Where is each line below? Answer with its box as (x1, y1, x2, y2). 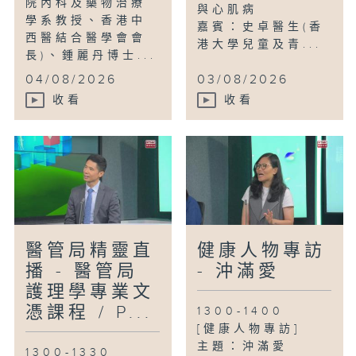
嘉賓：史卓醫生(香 (197, 21, 325, 34)
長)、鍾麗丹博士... (25, 49, 157, 63)
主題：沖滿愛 (197, 340, 288, 354)
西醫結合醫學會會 (25, 32, 147, 45)
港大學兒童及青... (197, 38, 323, 52)
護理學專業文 (25, 282, 155, 303)
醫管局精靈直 (25, 241, 155, 261)
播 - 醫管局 (25, 261, 139, 282)
